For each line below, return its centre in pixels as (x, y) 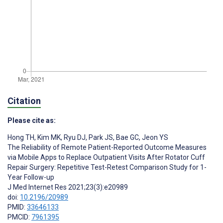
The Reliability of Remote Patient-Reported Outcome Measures (107, 148)
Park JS (100, 138)
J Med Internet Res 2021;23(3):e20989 (68, 187)
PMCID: (19, 217)
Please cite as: (32, 121)
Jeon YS (154, 138)
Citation (24, 101)
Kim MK (48, 138)
